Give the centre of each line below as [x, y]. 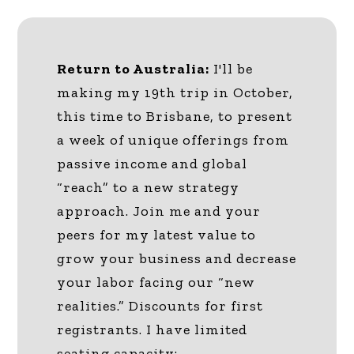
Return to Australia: [134, 68]
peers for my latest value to [157, 234]
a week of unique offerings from [173, 139]
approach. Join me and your [159, 211]
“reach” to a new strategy [149, 187]
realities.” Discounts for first [160, 305]
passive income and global [153, 163]
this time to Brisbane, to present [175, 116]
